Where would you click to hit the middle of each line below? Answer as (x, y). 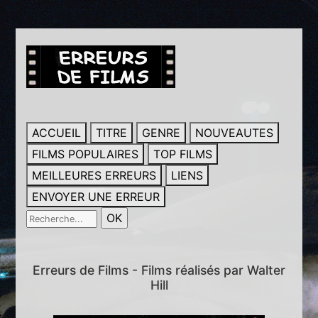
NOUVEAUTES (235, 133)
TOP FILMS (183, 154)
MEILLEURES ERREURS (94, 175)
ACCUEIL (57, 133)
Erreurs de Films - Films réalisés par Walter (159, 270)
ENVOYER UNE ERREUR (96, 197)
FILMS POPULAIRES (86, 154)
